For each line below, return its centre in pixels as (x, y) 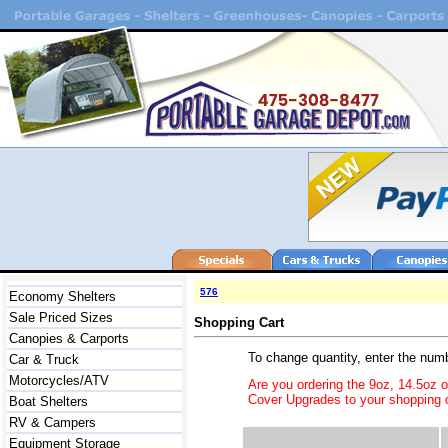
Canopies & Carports (69, 338)
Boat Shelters (48, 401)
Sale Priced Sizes (61, 317)
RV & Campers (52, 422)
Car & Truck (44, 359)
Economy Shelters (62, 296)
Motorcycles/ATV (59, 380)
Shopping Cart (239, 322)
